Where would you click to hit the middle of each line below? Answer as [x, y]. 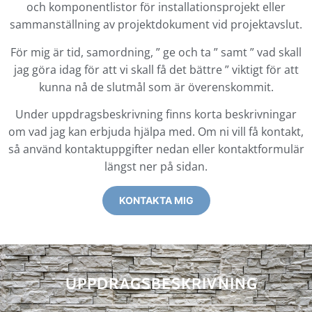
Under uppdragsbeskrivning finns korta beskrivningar [156, 115]
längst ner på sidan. [156, 167]
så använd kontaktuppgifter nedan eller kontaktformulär [156, 149]
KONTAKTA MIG [156, 200]
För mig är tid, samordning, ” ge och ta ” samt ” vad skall [156, 52]
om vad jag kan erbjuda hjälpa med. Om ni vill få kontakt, [156, 132]
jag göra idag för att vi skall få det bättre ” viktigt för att [156, 69]
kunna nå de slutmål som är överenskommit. [156, 87]
